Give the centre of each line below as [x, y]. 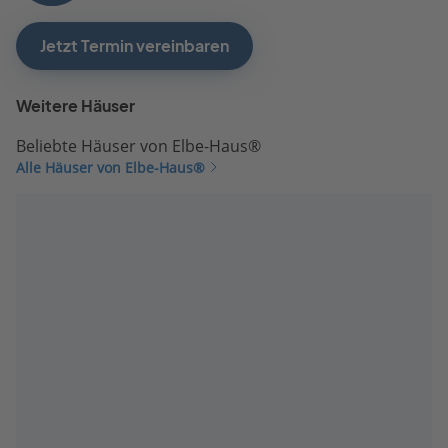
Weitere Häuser [75, 105]
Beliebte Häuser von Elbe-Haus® [138, 145]
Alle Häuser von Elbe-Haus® [110, 167]
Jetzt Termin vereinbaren [134, 45]
